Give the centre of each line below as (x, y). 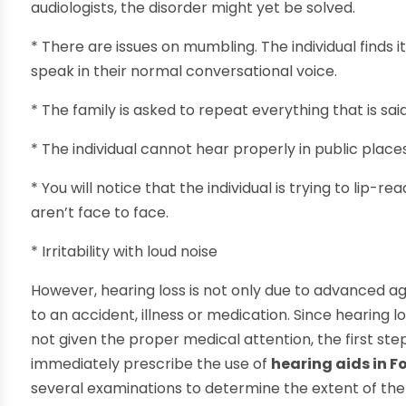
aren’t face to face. (100, 213)
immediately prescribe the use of (151, 364)
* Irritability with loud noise (125, 252)
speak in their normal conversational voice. (184, 72)
